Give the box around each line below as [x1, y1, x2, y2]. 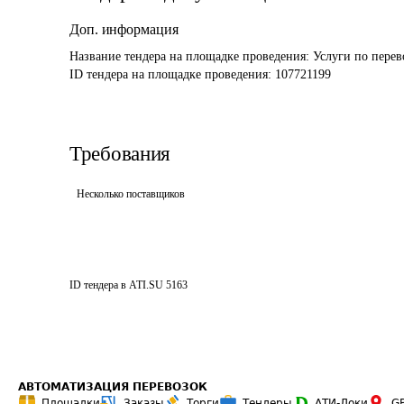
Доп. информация [69, 22, 179, 37]
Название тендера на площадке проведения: [69, 50, 313, 63]
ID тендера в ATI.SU [69, 279, 163, 291]
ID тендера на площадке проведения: [69, 68, 275, 81]
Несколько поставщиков [77, 188, 185, 200]
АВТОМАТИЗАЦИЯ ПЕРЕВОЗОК [18, 381, 207, 393]
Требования [69, 142, 170, 165]
